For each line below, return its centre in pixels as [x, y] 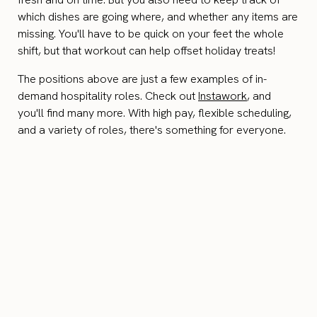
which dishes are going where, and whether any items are [158, 17]
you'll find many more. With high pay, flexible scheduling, [155, 113]
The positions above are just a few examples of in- [142, 79]
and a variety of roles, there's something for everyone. [152, 130]
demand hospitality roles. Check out [108, 96]
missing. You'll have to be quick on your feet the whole [151, 34]
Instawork [223, 96]
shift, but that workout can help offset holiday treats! [146, 51]
